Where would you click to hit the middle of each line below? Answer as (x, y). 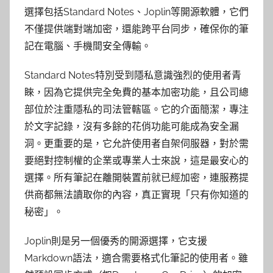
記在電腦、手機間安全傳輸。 (88, 46)
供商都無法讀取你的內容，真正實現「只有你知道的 (136, 195)
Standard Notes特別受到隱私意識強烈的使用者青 (133, 76)
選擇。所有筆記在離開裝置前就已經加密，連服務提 (136, 178)
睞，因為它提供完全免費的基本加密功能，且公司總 (136, 93)
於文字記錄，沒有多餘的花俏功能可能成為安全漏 (132, 127)
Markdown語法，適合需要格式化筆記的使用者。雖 (136, 258)
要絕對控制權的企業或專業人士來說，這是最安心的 (136, 161)
